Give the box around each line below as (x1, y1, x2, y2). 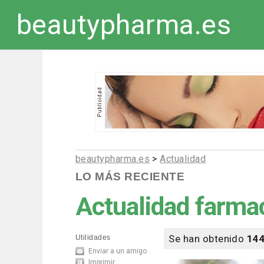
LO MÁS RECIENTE (75, 170, 184, 183)
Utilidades (75, 233, 111, 242)
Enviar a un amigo (88, 247, 147, 256)
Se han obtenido (169, 233, 247, 245)
